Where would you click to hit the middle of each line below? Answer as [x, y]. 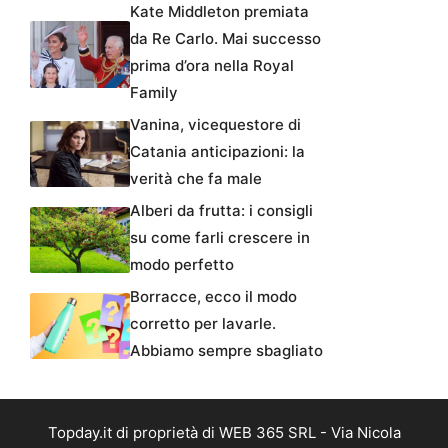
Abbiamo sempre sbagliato [226, 350]
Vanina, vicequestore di [215, 124]
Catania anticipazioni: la [217, 151]
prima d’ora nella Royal [212, 65]
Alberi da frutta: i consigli [221, 210]
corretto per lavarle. [203, 323]
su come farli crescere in [220, 237]
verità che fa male [196, 178]
